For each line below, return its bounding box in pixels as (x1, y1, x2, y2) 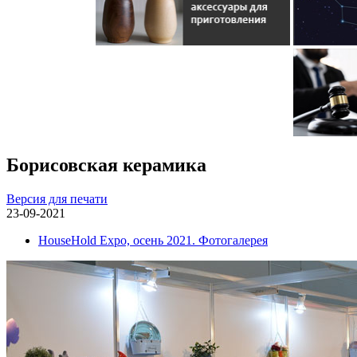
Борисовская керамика (6, 155, 206, 176)
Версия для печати (6, 192, 108, 206)
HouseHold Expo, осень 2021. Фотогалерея (38, 233, 268, 248)
